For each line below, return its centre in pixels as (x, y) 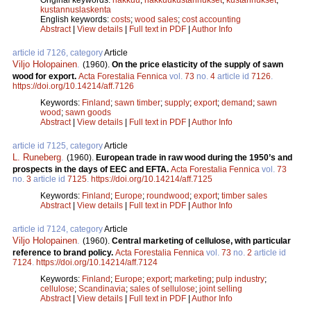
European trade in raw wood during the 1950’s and (194, 157)
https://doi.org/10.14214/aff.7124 (97, 262)
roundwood (168, 195)
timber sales (244, 195)
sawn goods (88, 112)
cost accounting (211, 19)
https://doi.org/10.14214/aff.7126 (73, 86)
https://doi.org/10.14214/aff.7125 (152, 179)
